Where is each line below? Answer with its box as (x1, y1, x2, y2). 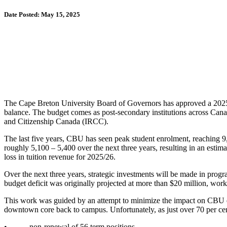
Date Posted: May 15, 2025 (4, 11, 80, 19)
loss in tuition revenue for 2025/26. (4, 153, 116, 162)
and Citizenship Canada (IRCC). (4, 117, 108, 126)
